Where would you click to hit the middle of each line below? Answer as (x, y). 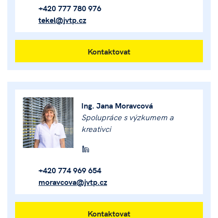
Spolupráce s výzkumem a (127, 117)
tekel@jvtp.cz (62, 19)
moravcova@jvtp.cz (73, 182)
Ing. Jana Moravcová (117, 105)
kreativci (96, 128)
